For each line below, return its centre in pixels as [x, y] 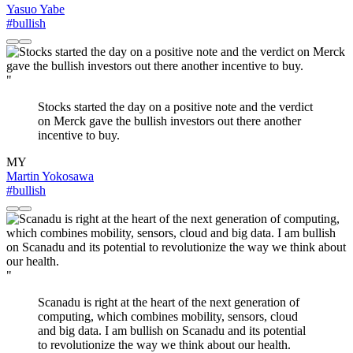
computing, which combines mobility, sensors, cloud [168, 317]
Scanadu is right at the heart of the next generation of [169, 303]
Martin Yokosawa [50, 176]
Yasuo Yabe [35, 9]
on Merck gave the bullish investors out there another [169, 121]
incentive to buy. [79, 136]
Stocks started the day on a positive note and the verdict [175, 107]
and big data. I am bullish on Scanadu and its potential [172, 331]
